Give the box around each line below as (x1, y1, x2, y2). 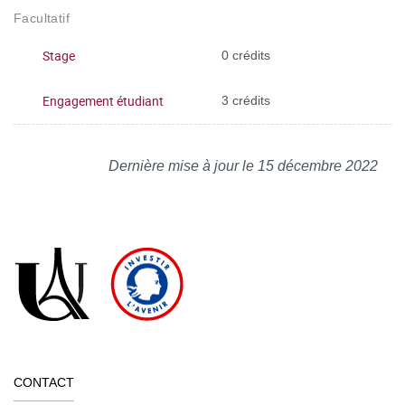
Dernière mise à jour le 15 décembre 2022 (108, 157, 378, 174)
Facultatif (14, 10, 70, 25)
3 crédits (221, 93, 270, 108)
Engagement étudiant (42, 91, 164, 109)
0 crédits (221, 48, 270, 62)
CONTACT (14, 374, 74, 390)
